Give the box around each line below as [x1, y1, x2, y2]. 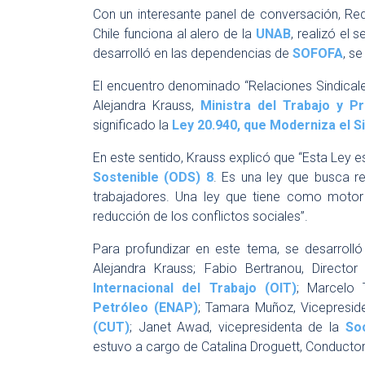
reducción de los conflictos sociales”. [93, 209, 308, 224]
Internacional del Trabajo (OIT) [93, 280, 297, 296]
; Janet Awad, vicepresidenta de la [130, 319, 345, 335]
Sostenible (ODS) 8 [93, 169, 213, 185]
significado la [93, 117, 172, 133]
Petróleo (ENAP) [93, 300, 198, 315]
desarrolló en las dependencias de [93, 46, 292, 61]
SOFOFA [292, 46, 343, 61]
